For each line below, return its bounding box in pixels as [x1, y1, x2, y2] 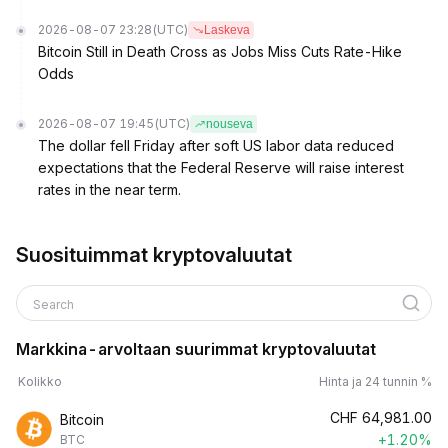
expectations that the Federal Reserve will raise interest [38, 159, 404, 176]
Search [33, 297, 77, 312]
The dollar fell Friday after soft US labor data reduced [38, 137, 394, 154]
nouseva [206, 117, 253, 131]
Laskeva [204, 23, 250, 37]
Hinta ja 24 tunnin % [319, 374, 432, 389]
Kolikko [18, 374, 62, 389]
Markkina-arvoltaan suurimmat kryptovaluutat [16, 339, 376, 359]
